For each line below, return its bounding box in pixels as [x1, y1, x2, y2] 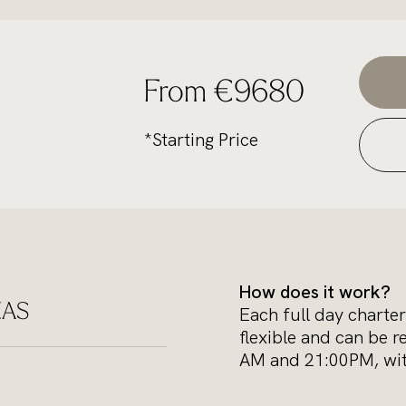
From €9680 [144, 78, 305, 110]
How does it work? [239, 280, 391, 304]
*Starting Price [144, 128, 259, 151]
